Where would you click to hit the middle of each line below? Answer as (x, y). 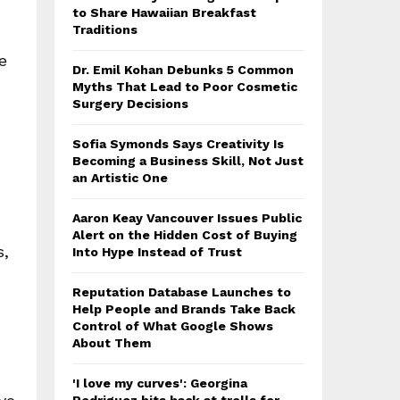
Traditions (105, 29)
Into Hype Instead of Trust (157, 252)
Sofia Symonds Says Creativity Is (178, 144)
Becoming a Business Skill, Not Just (188, 161)
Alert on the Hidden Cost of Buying (185, 235)
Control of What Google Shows (173, 326)
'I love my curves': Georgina (160, 383)
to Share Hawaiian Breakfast (164, 12)
